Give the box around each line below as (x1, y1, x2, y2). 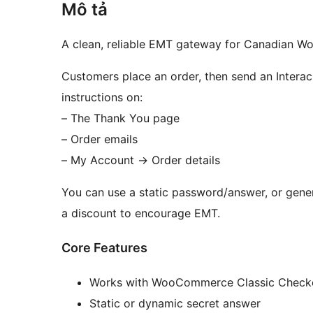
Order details (148, 153, 220, 168)
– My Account (61, 153, 138, 168)
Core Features (61, 240, 147, 256)
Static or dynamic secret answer (89, 296, 261, 310)
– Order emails (61, 132, 138, 147)
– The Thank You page (61, 111, 180, 126)
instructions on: (61, 90, 143, 105)
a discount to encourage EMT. (61, 206, 220, 221)
